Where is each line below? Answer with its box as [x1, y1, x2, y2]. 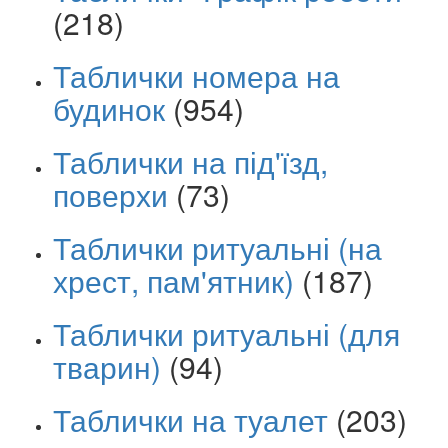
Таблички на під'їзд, [53, 140, 328, 184]
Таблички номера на [53, 54, 340, 98]
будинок [53, 87, 165, 131]
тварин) [53, 345, 161, 389]
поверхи [53, 173, 168, 217]
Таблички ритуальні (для [53, 312, 400, 356]
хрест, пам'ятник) [53, 259, 294, 303]
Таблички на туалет [53, 398, 328, 442]
